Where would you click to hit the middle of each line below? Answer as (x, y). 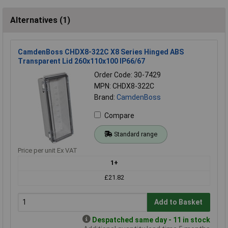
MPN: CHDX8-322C (124, 86)
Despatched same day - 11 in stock (151, 220)
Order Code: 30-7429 (127, 75)
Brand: (105, 97)
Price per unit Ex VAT (48, 150)
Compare (119, 115)
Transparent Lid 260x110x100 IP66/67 (81, 61)
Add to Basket (179, 202)
